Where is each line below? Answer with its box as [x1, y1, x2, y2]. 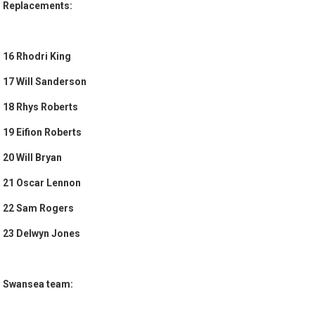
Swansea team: [3, 278, 74, 290]
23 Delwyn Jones [3, 228, 81, 240]
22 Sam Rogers [3, 202, 75, 214]
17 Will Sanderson [3, 76, 87, 88]
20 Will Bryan [3, 152, 63, 164]
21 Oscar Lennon [3, 177, 82, 189]
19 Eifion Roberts [3, 127, 82, 139]
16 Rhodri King [3, 51, 72, 63]
